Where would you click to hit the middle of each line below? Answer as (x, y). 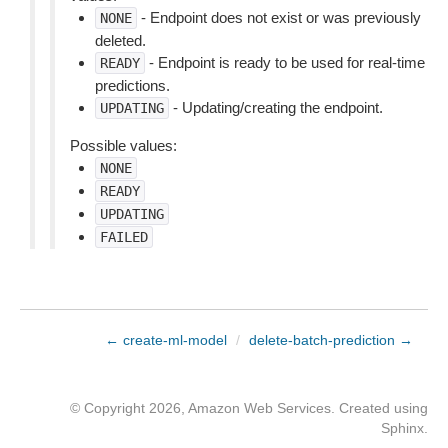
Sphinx (402, 428)
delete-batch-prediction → (331, 340)
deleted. (120, 40)
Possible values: (123, 145)
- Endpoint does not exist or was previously (279, 17)
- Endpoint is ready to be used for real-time (285, 62)
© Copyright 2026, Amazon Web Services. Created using (249, 408)
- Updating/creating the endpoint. (276, 107)
